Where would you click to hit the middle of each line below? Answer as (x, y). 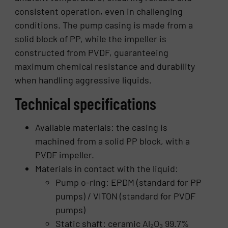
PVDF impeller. (65, 155)
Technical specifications (86, 104)
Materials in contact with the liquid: (107, 169)
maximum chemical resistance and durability (105, 66)
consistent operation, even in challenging (99, 11)
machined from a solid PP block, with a (113, 141)
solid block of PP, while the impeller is (91, 38)
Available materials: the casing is (102, 127)
